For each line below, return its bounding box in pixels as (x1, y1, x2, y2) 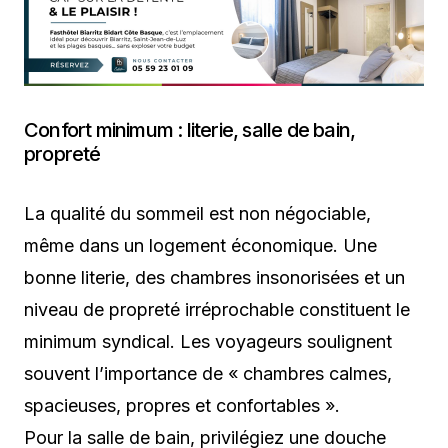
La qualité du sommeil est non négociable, (24, 203, 371, 225)
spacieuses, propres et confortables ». (24, 395, 340, 417)
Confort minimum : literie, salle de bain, (24, 118, 356, 143)
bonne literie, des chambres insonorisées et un (24, 267, 405, 289)
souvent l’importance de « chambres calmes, (24, 363, 392, 385)
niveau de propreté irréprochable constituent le (24, 299, 410, 321)
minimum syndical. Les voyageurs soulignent (24, 331, 392, 353)
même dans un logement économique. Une (24, 235, 377, 257)
